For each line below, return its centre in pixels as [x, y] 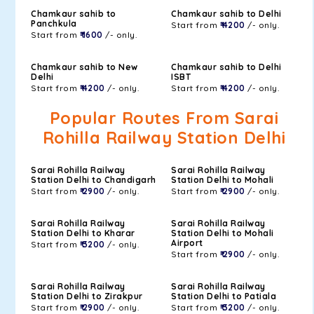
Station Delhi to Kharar [83, 233]
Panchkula [54, 23]
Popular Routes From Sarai [164, 118]
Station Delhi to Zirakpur [87, 296]
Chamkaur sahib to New [84, 67]
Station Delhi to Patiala [224, 296]
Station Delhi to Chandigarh [94, 180]
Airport [187, 243]
